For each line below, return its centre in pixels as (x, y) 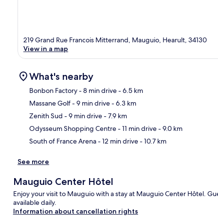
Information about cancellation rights (75, 211)
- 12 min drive (117, 141)
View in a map (46, 48)
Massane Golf (50, 103)
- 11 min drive (136, 128)
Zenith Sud (46, 116)
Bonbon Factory (53, 90)
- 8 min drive (97, 90)
